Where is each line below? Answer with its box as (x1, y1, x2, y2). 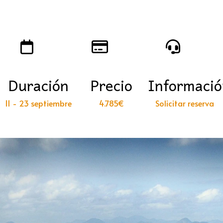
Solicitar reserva (155, 97, 214, 109)
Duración (8, 73, 69, 97)
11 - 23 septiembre (5, 97, 72, 109)
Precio (91, 73, 132, 97)
